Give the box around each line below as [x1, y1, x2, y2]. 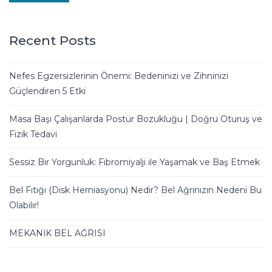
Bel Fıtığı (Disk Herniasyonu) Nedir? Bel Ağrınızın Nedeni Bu [9, 185, 262, 196]
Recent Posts [9, 33, 96, 49]
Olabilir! [9, 200, 39, 211]
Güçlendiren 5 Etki [9, 86, 86, 97]
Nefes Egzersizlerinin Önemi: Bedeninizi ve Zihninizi [9, 70, 228, 82]
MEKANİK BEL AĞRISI [9, 228, 106, 239]
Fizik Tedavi [9, 129, 57, 140]
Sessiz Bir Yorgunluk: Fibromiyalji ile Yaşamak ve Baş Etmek [9, 157, 260, 168]
